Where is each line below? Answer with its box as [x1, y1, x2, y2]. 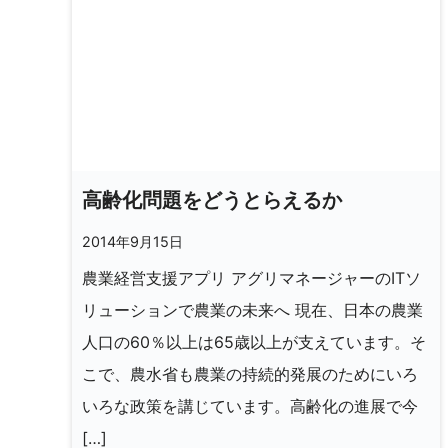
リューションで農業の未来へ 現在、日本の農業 [82, 300, 423, 321]
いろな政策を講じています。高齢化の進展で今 [82, 396, 418, 417]
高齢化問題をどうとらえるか [82, 188, 342, 213]
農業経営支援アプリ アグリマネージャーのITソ [82, 268, 421, 289]
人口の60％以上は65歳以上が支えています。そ [82, 332, 426, 353]
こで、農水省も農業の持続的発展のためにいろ [82, 364, 418, 385]
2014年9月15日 [82, 233, 183, 251]
